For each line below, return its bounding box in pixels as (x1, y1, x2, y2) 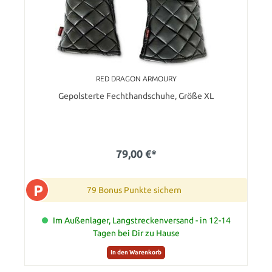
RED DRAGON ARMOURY (95, 74, 177, 83)
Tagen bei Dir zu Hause (92, 228, 180, 238)
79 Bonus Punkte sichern (87, 185, 182, 195)
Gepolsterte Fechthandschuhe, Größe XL (58, 90, 214, 101)
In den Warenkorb (110, 249, 161, 256)
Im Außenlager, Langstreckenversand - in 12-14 (52, 215, 231, 225)
